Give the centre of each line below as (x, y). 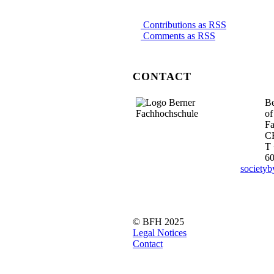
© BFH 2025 (158, 222)
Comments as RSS (178, 35)
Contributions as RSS (183, 24)
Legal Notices (160, 233)
